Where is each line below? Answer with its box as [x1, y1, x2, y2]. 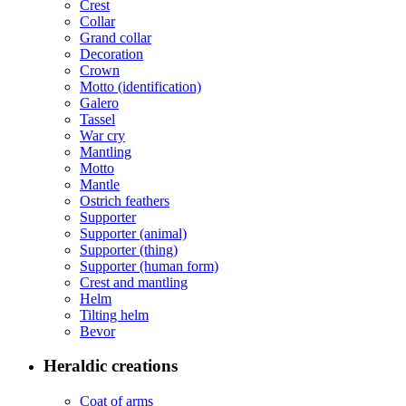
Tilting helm [80, 306, 149, 323]
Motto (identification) [80, 78, 201, 94]
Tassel [80, 111, 115, 127]
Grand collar [80, 29, 151, 45]
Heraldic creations [43, 356, 178, 376]
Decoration [80, 45, 143, 62]
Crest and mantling [80, 274, 188, 290]
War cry [80, 127, 125, 143]
